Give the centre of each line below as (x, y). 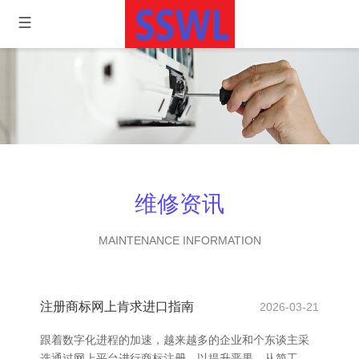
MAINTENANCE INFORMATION (179, 240)
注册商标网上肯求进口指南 (117, 307)
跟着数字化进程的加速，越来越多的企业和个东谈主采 (175, 340)
